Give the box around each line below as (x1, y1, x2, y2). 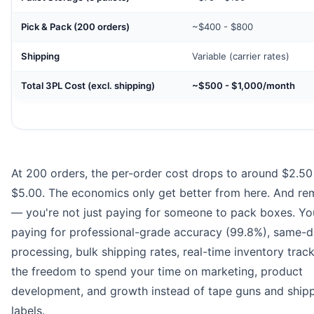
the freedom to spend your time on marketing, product (11, 264, 303, 279)
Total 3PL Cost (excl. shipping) (21, 80, 155, 92)
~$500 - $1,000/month (192, 80, 295, 92)
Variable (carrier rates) (192, 50, 289, 62)
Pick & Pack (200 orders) (21, 21, 130, 33)
